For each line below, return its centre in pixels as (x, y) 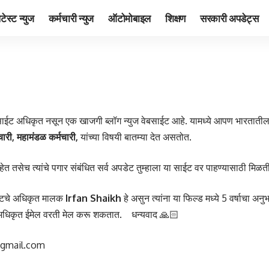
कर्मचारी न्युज (71, 18)
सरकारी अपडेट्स (229, 18)
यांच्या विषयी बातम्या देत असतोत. (135, 137)
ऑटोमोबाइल (129, 18)
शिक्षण (175, 18)
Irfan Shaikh (93, 198)
